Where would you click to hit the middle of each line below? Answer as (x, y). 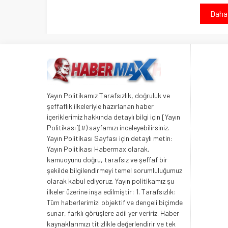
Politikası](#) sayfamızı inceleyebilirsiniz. (108, 128)
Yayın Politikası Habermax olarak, (98, 149)
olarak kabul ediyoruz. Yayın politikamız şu (110, 181)
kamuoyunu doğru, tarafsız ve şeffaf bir (107, 160)
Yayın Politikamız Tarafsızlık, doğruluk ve (108, 96)
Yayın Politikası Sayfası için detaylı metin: (110, 138)
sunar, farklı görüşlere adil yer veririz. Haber (113, 213)
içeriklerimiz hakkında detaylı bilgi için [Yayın (113, 117)
